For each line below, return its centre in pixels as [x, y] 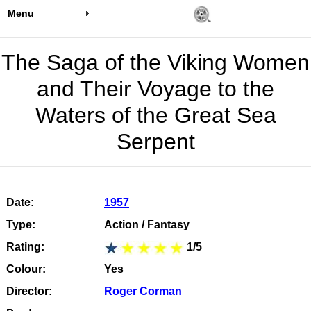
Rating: [25, 247]
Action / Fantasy [147, 225]
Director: [29, 291]
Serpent [155, 142]
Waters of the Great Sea [155, 115]
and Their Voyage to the [155, 89]
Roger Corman [143, 291]
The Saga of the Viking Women [155, 62]
